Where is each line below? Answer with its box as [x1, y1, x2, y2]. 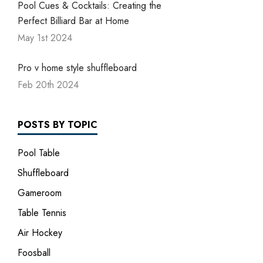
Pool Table [18, 146, 60, 160]
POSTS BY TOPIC [18, 118, 97, 131]
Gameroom [18, 186, 62, 200]
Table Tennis [18, 206, 66, 220]
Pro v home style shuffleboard [18, 61, 137, 75]
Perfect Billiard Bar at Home [18, 14, 129, 28]
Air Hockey [18, 226, 62, 240]
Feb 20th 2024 [18, 78, 79, 92]
